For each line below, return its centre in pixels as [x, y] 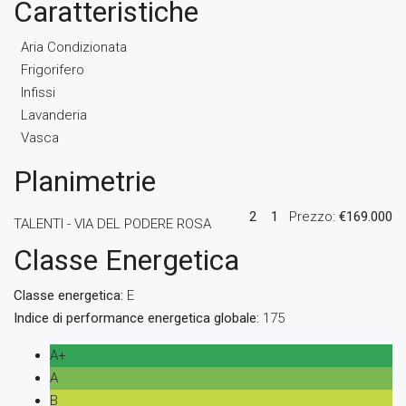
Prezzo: [314, 217]
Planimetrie [85, 181]
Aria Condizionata [74, 47]
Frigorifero [53, 70]
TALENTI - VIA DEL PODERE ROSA [112, 224]
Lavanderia [54, 115]
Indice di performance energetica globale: [136, 318]
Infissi [38, 92]
